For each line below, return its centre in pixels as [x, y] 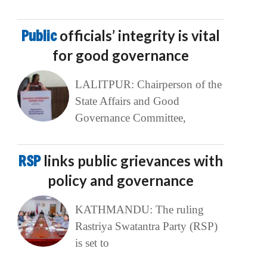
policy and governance [121, 181]
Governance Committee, [130, 118]
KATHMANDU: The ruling [139, 210]
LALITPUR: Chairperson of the [148, 85]
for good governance [121, 55]
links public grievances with [133, 161]
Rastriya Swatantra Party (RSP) [146, 226]
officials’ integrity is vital [140, 36]
